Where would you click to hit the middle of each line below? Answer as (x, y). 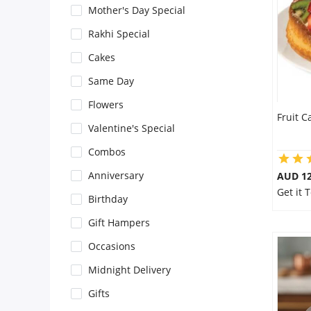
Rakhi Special (119, 34)
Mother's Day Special (137, 10)
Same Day (111, 81)
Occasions (112, 246)
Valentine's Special (132, 128)
